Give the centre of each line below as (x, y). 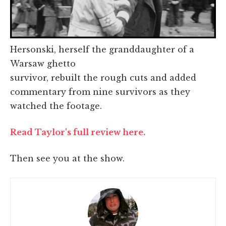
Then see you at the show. (67, 159)
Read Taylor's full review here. (78, 132)
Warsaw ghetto (43, 64)
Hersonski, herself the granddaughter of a (102, 50)
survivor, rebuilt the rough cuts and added (103, 78)
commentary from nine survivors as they (100, 92)
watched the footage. (56, 106)
